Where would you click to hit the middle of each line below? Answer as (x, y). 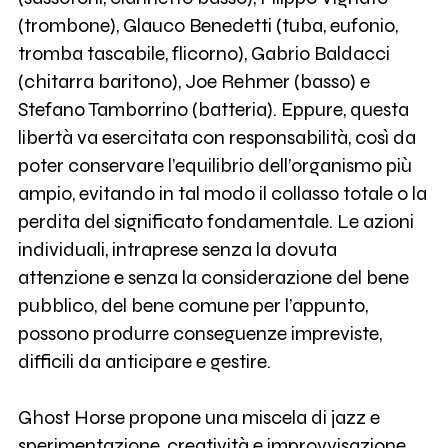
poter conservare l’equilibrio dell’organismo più (214, 166)
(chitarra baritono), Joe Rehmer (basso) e (193, 82)
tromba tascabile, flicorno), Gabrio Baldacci (203, 54)
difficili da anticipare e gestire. (144, 362)
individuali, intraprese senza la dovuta (177, 250)
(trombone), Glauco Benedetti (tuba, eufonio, (207, 26)
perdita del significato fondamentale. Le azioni (215, 222)
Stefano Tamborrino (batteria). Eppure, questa (213, 110)
